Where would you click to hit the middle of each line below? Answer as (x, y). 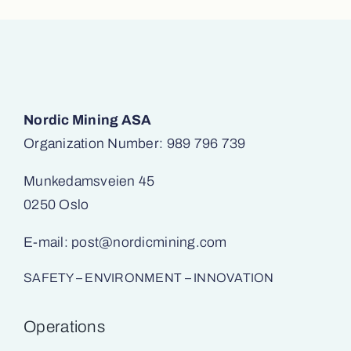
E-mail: (47, 242)
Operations (64, 326)
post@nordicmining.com (149, 242)
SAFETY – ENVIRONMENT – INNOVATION (148, 277)
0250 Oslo (56, 205)
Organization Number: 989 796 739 (134, 144)
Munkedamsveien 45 (89, 181)
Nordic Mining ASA (87, 121)
